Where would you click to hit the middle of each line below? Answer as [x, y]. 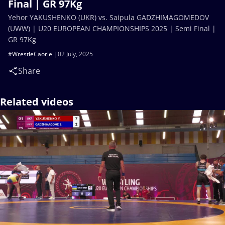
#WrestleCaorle [30, 54]
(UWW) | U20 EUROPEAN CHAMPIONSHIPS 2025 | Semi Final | [112, 28]
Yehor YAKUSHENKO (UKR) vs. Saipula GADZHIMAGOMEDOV [108, 17]
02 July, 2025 [75, 54]
